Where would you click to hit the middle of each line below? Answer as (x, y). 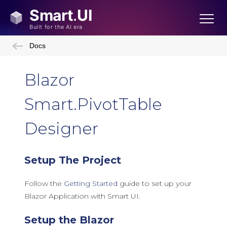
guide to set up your (155, 183)
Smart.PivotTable (93, 104)
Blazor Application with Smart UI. (82, 196)
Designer (61, 128)
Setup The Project (73, 160)
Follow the (44, 183)
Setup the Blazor (69, 220)
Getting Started (91, 183)
